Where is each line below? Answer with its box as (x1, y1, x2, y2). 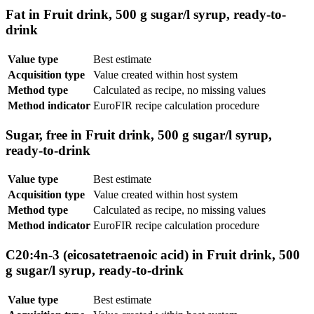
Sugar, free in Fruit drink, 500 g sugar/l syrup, (6, 127, 272, 142)
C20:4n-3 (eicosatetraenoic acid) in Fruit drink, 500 (6, 247, 300, 262)
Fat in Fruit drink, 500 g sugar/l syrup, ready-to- (6, 7, 286, 22)
